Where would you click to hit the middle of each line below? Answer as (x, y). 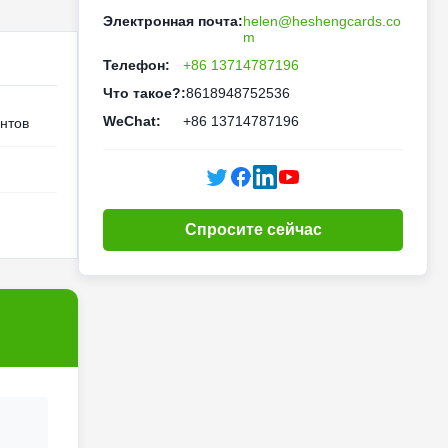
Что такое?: (144, 93)
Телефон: (136, 65)
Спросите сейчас (253, 229)
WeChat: (132, 121)
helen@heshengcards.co (322, 21)
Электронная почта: (173, 21)
